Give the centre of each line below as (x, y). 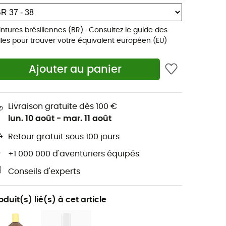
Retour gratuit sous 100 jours (64, 137)
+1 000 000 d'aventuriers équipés (74, 154)
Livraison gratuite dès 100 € (63, 106)
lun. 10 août (31, 118)
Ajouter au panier (75, 70)
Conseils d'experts (44, 172)
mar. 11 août (87, 118)
